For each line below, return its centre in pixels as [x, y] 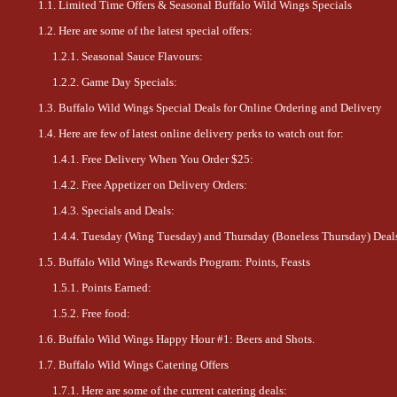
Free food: [106, 314]
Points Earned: [117, 288]
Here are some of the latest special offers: [156, 31]
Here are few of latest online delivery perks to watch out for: [201, 134]
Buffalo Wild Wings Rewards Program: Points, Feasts [184, 263]
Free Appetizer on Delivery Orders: [164, 186]
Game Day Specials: [129, 83]
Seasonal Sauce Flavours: [142, 57]
